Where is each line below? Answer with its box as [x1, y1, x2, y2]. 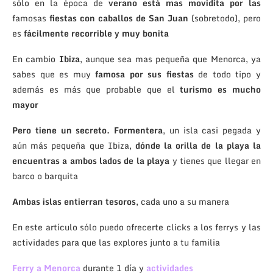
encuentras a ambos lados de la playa [12, 154, 170, 168]
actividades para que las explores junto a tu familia [12, 235, 220, 250]
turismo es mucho [180, 82, 261, 97]
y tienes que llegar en [169, 154, 261, 168]
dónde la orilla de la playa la [135, 138, 261, 153]
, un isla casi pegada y [163, 123, 261, 138]
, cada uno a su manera [136, 194, 229, 209]
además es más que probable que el [12, 82, 180, 97]
